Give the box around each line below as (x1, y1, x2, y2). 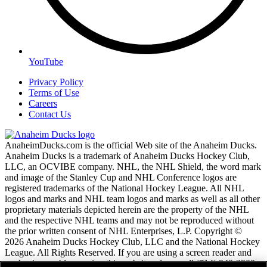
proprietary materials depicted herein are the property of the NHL (5, 204, 249, 215)
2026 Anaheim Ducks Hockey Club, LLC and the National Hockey (5, 237, 260, 247)
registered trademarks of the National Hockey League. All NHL (5, 183, 244, 193)
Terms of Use (29, 88, 79, 98)
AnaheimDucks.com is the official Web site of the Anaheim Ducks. (5, 140, 257, 150)
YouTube (29, 57, 63, 67)
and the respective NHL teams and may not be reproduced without (5, 215, 254, 225)
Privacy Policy (29, 77, 83, 87)
